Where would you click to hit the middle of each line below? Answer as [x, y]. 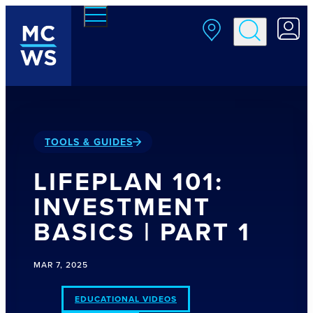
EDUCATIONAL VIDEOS [126, 299]
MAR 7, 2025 [61, 264]
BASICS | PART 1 [142, 231]
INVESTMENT [122, 206]
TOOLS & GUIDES [89, 142]
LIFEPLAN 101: [129, 181]
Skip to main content [60, 14]
